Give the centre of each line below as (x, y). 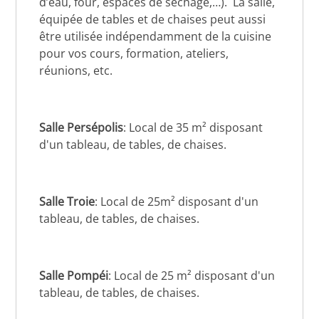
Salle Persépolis (82, 127)
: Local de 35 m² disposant (193, 127)
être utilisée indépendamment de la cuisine (156, 36)
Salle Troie (67, 201)
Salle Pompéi (74, 275)
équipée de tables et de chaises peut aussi (153, 19)
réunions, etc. (76, 70)
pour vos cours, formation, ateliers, (134, 53)
